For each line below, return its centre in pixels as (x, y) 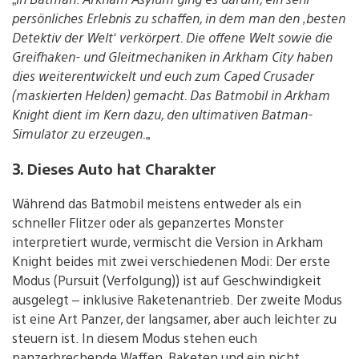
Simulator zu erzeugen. (79, 133)
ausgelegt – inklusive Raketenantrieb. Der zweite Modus (177, 300)
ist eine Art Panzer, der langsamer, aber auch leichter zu (174, 319)
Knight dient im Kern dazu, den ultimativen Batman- (162, 114)
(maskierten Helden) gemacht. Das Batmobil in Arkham (171, 95)
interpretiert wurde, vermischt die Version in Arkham (167, 242)
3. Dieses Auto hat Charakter (114, 169)
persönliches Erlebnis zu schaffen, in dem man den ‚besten (179, 18)
